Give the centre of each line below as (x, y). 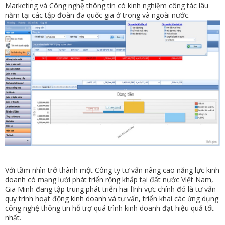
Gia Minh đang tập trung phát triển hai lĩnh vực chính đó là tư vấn (110, 189)
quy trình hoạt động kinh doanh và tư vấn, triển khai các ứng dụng (112, 198)
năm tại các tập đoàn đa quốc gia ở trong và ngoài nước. (98, 15)
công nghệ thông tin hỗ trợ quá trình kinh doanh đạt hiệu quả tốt (109, 208)
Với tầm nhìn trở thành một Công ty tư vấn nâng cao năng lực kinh (112, 170)
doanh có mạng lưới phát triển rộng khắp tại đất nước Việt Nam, (109, 179)
